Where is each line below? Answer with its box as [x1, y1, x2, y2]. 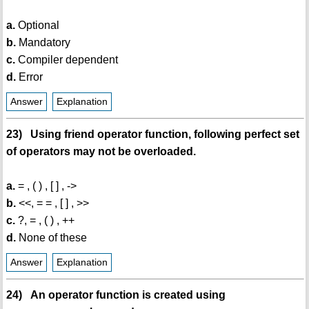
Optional [14, 19, 59, 32]
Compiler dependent [14, 54, 118, 66]
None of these [15, 232, 87, 244]
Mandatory [15, 37, 70, 49]
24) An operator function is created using [6, 289, 226, 301]
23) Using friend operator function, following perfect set [6, 128, 299, 141]
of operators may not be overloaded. [6, 146, 196, 158]
